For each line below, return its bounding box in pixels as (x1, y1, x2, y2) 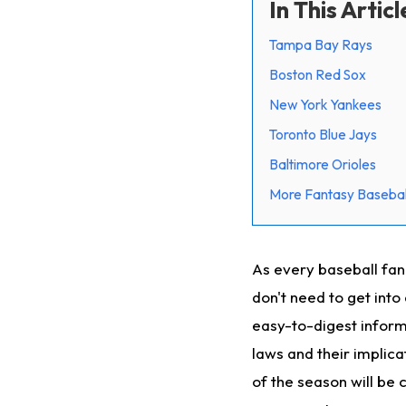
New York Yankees (269, 95, 382, 113)
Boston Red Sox (269, 65, 366, 83)
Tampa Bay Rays (269, 35, 372, 53)
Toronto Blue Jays (269, 125, 377, 143)
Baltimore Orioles (269, 155, 376, 173)
